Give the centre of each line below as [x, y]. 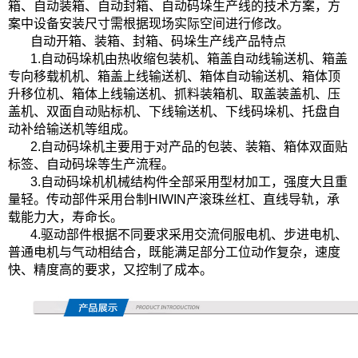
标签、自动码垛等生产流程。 [91, 164]
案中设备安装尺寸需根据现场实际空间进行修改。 [149, 23]
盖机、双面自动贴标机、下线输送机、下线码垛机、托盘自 [174, 111]
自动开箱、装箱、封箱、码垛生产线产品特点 [158, 41]
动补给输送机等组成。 [72, 129]
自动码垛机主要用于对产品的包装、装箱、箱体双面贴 [194, 146]
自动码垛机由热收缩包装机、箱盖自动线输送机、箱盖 [194, 58]
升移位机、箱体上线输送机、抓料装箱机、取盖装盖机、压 [174, 93]
